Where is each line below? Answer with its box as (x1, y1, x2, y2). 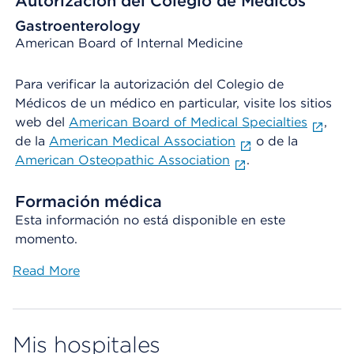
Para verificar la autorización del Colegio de (15, 77, 284, 92)
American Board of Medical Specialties (69, 115, 307, 130)
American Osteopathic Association (15, 153, 230, 168)
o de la (251, 134, 298, 149)
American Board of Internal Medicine (15, 36, 243, 51)
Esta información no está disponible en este (15, 213, 285, 228)
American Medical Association (49, 134, 235, 149)
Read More (13, 263, 80, 278)
